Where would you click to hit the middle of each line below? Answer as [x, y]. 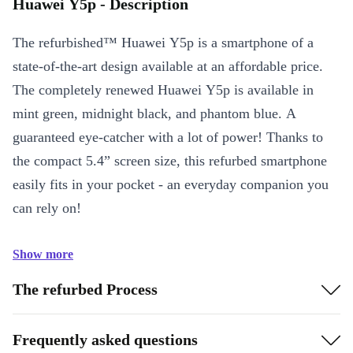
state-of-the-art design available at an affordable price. [168, 66]
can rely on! [47, 208]
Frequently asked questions [105, 339]
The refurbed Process [85, 289]
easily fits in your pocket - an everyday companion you [171, 184]
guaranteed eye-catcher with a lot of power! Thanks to [168, 137]
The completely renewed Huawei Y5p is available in [163, 90]
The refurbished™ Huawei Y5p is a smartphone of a [163, 43]
